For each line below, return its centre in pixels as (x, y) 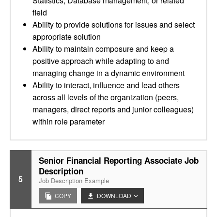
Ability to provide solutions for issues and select (114, 24)
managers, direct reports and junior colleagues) (113, 109)
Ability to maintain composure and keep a (103, 49)
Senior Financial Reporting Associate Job (119, 160)
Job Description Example (74, 180)
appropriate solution (67, 37)
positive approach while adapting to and (101, 61)
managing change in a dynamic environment (108, 73)
